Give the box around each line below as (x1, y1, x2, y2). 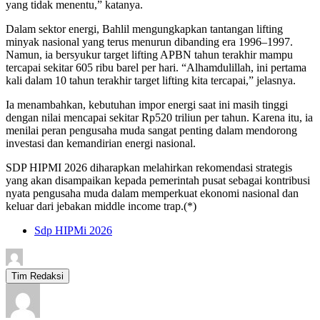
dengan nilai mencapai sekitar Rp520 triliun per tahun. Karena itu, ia (6, 111, 313, 124)
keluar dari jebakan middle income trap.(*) (6, 200, 196, 213)
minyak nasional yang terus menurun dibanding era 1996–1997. (6, 36, 293, 49)
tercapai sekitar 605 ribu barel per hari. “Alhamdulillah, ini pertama (6, 61, 306, 74)
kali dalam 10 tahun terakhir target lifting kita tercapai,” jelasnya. (6, 74, 296, 87)
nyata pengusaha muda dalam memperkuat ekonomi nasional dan (6, 187, 299, 200)
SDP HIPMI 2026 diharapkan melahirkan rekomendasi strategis (6, 161, 292, 174)
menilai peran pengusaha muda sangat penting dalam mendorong (6, 124, 297, 137)
